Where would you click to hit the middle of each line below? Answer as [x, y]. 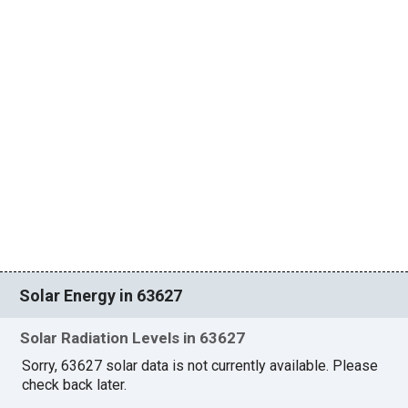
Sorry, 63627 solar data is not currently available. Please [200, 366]
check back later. [75, 385]
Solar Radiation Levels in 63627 [133, 338]
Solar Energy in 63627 [101, 295]
